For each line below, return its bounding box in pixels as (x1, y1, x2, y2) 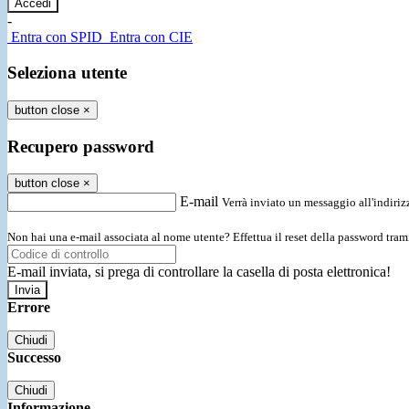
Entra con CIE (110, 29, 193, 46)
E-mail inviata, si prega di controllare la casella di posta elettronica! (7, 264, 391, 280)
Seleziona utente (7, 63, 127, 83)
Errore (7, 299, 50, 316)
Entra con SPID (11, 29, 102, 46)
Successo (7, 350, 61, 366)
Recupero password (7, 136, 154, 156)
